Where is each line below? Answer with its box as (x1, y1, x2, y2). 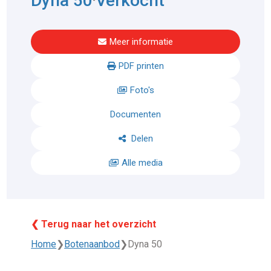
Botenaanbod (64, 238, 120, 250)
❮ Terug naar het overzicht (31, 218, 157, 230)
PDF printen (119, 60, 164, 71)
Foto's (129, 84, 154, 96)
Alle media (121, 157, 163, 168)
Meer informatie (109, 36, 173, 47)
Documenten (110, 108, 161, 120)
